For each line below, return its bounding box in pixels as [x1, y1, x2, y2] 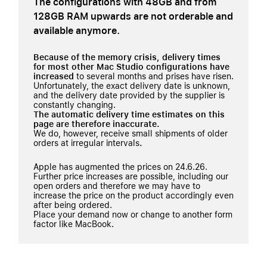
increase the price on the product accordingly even [33, 191, 234, 200]
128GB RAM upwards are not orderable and [33, 11, 233, 22]
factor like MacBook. [33, 219, 114, 229]
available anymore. [33, 25, 120, 36]
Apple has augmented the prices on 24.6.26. [33, 162, 207, 172]
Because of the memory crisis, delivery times [33, 52, 221, 62]
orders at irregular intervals [33, 138, 139, 148]
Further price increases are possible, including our [33, 172, 228, 181]
